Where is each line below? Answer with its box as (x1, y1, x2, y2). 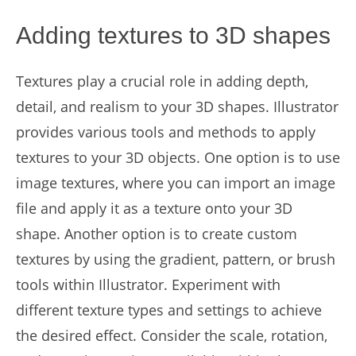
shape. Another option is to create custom (16, 224, 297, 243)
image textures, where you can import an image (16, 173, 335, 192)
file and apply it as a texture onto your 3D (16, 199, 292, 218)
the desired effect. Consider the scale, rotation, (16, 326, 327, 345)
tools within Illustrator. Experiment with (16, 275, 281, 294)
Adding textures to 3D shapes (16, 22, 331, 48)
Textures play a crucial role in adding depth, (16, 72, 308, 91)
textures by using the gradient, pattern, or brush (16, 250, 335, 269)
